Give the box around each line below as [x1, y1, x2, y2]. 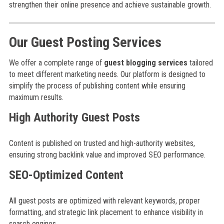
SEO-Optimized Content [8, 168, 123, 182]
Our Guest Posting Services [8, 34, 161, 50]
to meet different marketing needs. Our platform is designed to [8, 69, 205, 79]
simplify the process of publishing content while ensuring [8, 81, 185, 90]
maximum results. [8, 92, 63, 102]
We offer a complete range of [8, 58, 104, 67]
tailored [187, 58, 213, 67]
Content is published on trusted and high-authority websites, [8, 138, 195, 148]
